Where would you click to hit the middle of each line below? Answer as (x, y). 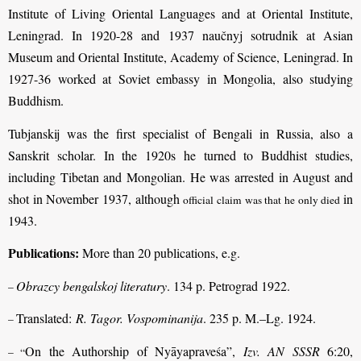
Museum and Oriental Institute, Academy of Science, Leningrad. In (180, 57)
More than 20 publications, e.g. (160, 253)
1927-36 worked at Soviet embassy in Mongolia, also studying (180, 79)
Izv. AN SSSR (281, 351)
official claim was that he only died (263, 199)
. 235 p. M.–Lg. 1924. (259, 318)
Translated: (46, 318)
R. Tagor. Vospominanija (139, 318)
